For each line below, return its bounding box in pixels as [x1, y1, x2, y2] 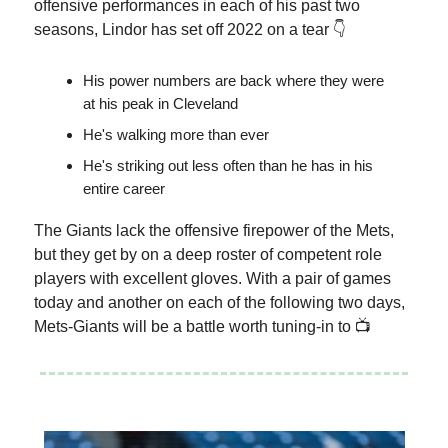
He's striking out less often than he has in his [83, 156, 373, 174]
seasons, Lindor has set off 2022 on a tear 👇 [34, 20, 346, 38]
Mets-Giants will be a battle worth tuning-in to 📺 [34, 317, 371, 335]
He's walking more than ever [83, 125, 269, 143]
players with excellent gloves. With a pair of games [34, 269, 391, 287]
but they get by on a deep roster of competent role [34, 245, 382, 263]
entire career [83, 179, 165, 197]
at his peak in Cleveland [83, 94, 238, 112]
